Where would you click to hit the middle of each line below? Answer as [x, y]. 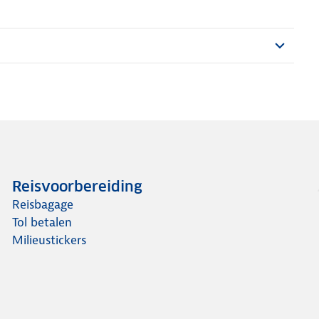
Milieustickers [49, 240]
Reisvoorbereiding [78, 187]
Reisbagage [43, 204]
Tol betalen [42, 222]
